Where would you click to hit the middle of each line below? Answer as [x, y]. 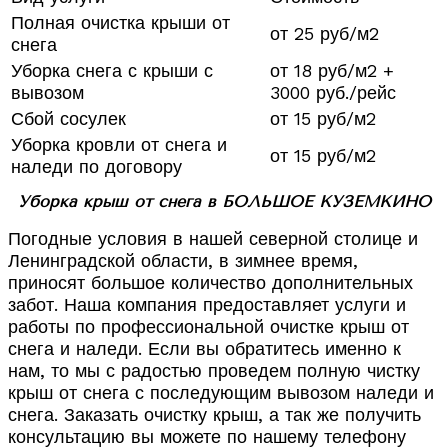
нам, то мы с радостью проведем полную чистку [214, 371]
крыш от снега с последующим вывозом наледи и [221, 393]
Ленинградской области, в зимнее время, [183, 261]
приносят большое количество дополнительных [210, 283]
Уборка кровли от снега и [119, 145]
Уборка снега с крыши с [112, 71]
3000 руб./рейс [333, 93]
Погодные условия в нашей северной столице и [213, 239]
